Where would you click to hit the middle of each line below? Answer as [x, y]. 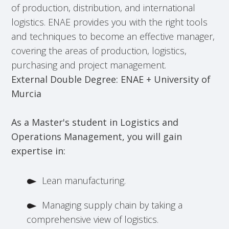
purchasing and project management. [89, 65]
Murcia [27, 94]
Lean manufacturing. [84, 180]
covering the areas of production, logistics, [99, 51]
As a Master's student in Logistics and [95, 122]
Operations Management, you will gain [97, 136]
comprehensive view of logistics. [93, 219]
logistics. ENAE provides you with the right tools [110, 22]
